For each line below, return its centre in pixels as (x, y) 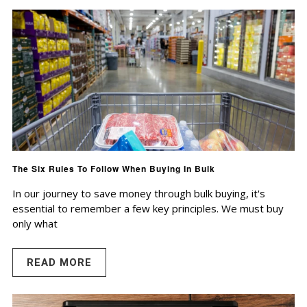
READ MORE (59, 263)
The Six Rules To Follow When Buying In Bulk (114, 169)
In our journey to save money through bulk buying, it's (139, 194)
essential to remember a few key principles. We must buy (148, 209)
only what (35, 224)
